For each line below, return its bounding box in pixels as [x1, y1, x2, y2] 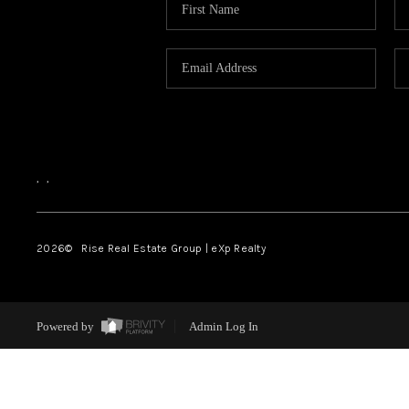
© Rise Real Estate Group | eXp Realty [65, 241, 267, 255]
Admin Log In [188, 320, 258, 334]
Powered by [36, 320, 97, 334]
